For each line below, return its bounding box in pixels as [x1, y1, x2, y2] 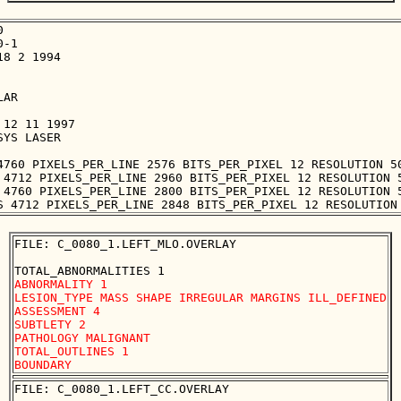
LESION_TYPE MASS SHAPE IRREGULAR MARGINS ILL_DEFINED [14, 291, 387, 305]
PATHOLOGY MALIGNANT [14, 331, 150, 346]
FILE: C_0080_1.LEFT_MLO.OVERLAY [14, 237, 236, 252]
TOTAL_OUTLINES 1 [14, 345, 136, 359]
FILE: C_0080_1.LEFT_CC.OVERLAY [14, 382, 229, 397]
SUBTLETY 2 [14, 318, 86, 332]
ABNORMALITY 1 [14, 277, 107, 292]
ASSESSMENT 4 [14, 304, 100, 319]
